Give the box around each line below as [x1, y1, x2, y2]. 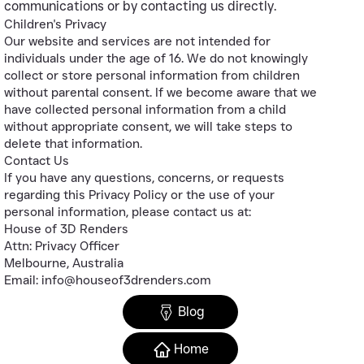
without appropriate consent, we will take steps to [4, 118, 293, 134]
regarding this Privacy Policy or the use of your [4, 186, 275, 202]
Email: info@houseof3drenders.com [4, 271, 212, 288]
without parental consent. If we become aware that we [4, 84, 318, 100]
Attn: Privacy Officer [4, 237, 120, 253]
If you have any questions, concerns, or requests [4, 169, 285, 185]
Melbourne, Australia [4, 254, 124, 271]
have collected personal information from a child [4, 101, 287, 117]
